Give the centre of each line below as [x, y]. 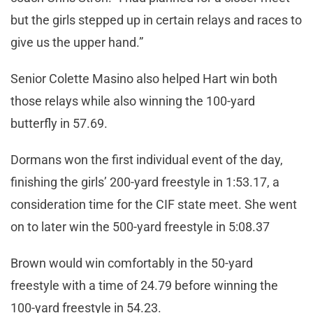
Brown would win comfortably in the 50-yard [132, 263]
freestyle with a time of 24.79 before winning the [144, 285]
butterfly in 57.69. [60, 123]
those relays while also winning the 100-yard [133, 101]
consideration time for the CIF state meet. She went [154, 204]
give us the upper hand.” [78, 42]
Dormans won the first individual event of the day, [147, 159]
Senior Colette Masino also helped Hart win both [144, 78]
